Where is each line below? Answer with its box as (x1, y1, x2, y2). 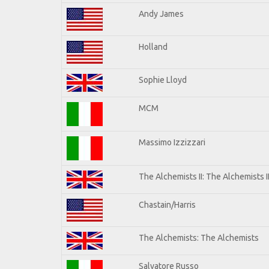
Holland (139, 41, 168, 52)
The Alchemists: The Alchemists (139, 232, 259, 243)
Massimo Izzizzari (139, 137, 205, 147)
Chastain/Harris (139, 199, 196, 210)
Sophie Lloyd (139, 74, 187, 85)
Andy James (139, 8, 184, 19)
